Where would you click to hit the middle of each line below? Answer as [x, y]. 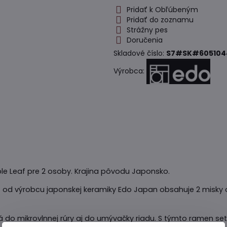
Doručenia [144, 40]
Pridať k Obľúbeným [162, 10]
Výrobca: [130, 71]
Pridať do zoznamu [160, 20]
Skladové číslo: [140, 53]
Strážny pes [147, 30]
